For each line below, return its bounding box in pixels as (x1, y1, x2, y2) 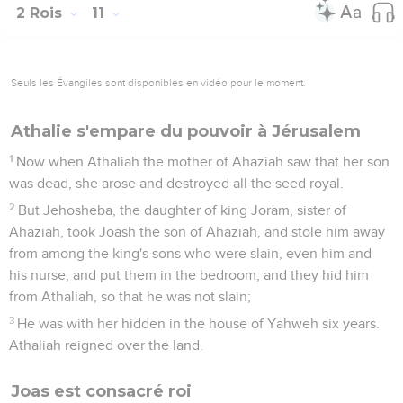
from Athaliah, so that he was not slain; (9, 289, 251, 304)
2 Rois (16, 4, 67, 22)
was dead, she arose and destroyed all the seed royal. (9, 175, 344, 191)
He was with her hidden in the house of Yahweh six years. (17, 316, 381, 331)
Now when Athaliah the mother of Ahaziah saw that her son (16, 154, 390, 169)
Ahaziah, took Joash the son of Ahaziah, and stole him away (9, 224, 385, 239)
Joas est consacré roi (11, 381, 192, 401)
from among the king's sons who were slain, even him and (9, 246, 372, 261)
